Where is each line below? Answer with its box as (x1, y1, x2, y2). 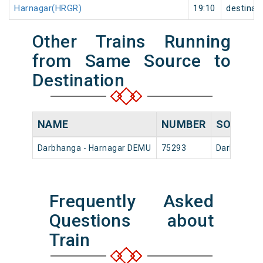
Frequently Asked (49, 191, 214, 212)
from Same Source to (32, 50, 231, 72)
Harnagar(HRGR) (14, 3, 82, 14)
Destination (32, 70, 125, 91)
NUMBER (161, 118, 206, 131)
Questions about (49, 210, 214, 231)
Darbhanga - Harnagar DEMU (37, 143, 151, 153)
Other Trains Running (32, 31, 231, 52)
